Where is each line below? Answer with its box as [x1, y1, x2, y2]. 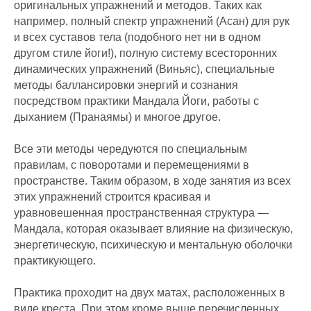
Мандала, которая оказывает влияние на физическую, [14, 223, 293, 235]
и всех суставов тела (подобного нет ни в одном [14, 31, 261, 43]
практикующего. [14, 255, 96, 267]
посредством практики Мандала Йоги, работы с [14, 95, 259, 107]
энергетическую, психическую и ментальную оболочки [14, 239, 292, 251]
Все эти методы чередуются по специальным [14, 143, 247, 155]
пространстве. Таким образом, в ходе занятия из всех [14, 175, 291, 187]
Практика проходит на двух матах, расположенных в [14, 287, 285, 299]
